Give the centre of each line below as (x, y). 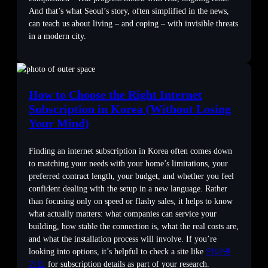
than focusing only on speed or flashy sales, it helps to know (131, 202)
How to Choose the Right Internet (115, 95)
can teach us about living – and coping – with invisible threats (133, 24)
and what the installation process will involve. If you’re (123, 239)
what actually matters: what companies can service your (123, 214)
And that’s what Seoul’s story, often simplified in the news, (129, 11)
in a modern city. (57, 36)
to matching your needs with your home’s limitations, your (128, 164)
